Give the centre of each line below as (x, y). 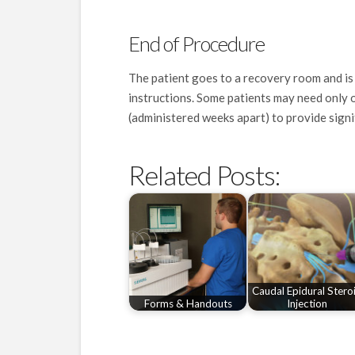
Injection (307, 303)
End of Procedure (197, 44)
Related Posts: (204, 175)
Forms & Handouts (188, 303)
